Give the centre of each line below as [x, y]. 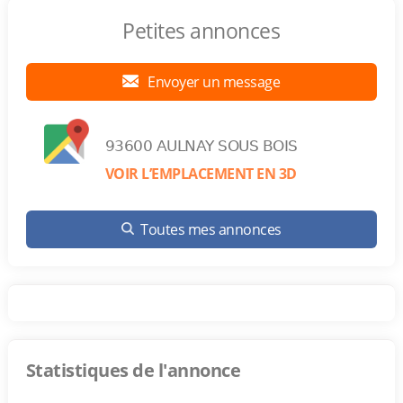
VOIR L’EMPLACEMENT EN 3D [201, 174]
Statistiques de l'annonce [133, 370]
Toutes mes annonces [211, 229]
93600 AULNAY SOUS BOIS [201, 146]
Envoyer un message [212, 82]
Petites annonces [201, 31]
